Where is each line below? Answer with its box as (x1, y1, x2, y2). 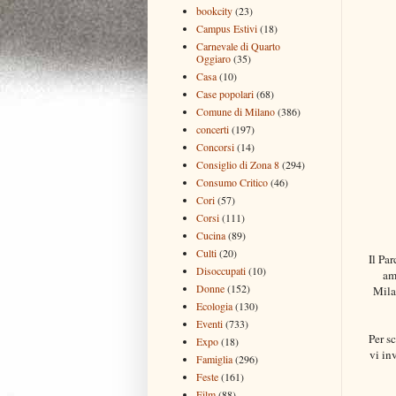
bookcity (196, 3, 232, 18)
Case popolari (196, 86, 254, 101)
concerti (196, 121, 229, 136)
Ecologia (196, 298, 232, 313)
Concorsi (196, 139, 234, 154)
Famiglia (196, 351, 232, 366)
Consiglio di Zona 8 (196, 156, 279, 171)
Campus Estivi (196, 20, 257, 35)
